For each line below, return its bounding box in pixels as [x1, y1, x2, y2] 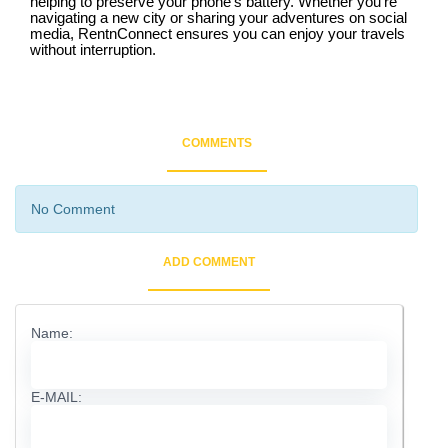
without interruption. [30, 42, 156, 59]
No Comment [31, 201, 115, 218]
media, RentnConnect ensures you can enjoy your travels [30, 26, 405, 43]
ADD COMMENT [163, 255, 255, 270]
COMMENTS [181, 136, 252, 151]
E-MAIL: [31, 389, 82, 406]
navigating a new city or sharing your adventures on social [30, 10, 407, 27]
